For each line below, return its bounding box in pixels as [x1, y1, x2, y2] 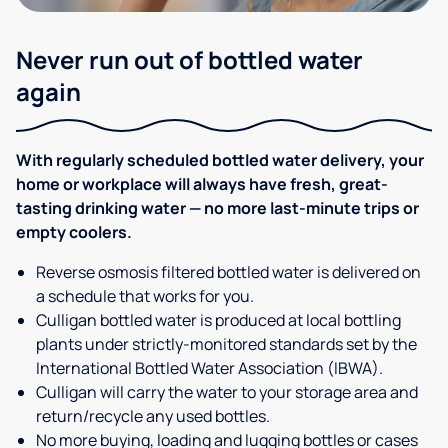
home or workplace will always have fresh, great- [16, 173, 388, 196]
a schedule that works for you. [36, 285, 254, 308]
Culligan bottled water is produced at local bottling [36, 309, 401, 332]
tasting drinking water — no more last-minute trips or [16, 197, 419, 220]
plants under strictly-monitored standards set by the [36, 333, 417, 356]
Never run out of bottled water [16, 43, 363, 77]
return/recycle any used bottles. [36, 405, 270, 428]
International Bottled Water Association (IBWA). [36, 357, 383, 380]
